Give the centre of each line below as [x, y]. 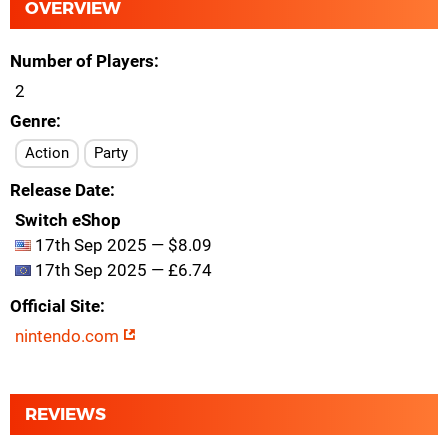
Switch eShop [68, 220]
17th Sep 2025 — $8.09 [121, 245]
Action [47, 153]
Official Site [55, 306]
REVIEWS [65, 414]
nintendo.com [69, 336]
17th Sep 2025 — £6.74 [121, 270]
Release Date [60, 190]
